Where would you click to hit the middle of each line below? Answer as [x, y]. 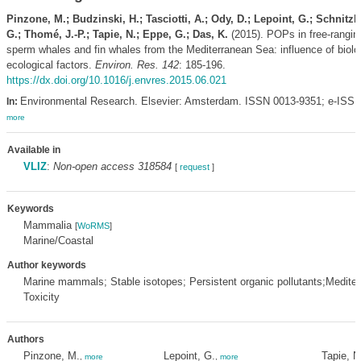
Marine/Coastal [58, 241]
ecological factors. [50, 65]
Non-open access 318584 [112, 166]
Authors [25, 339]
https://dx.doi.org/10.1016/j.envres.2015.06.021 [116, 80]
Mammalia [49, 225]
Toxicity [41, 297]
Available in [33, 150]
